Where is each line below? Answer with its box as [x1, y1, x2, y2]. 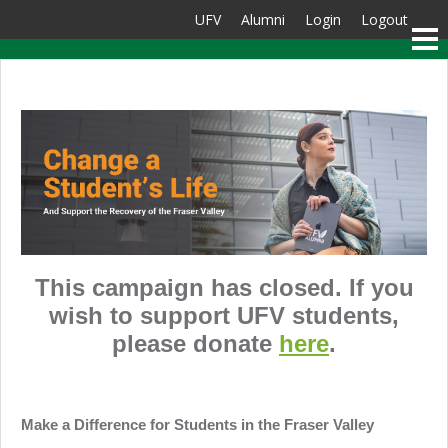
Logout [361, 10, 408, 29]
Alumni [241, 10, 285, 29]
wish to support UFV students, [49, 301, 399, 329]
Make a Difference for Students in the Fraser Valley [21, 415, 374, 433]
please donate [112, 329, 279, 357]
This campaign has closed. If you [34, 273, 414, 301]
